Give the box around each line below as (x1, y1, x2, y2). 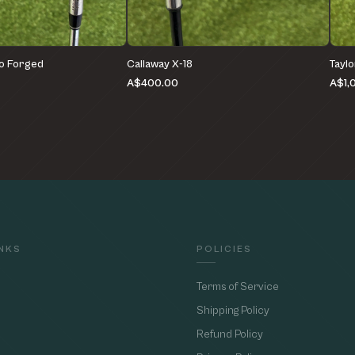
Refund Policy (197, 328, 263, 342)
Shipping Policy (197, 304, 269, 318)
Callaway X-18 (127, 58, 193, 71)
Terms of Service (197, 281, 279, 294)
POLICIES (197, 244, 252, 255)
